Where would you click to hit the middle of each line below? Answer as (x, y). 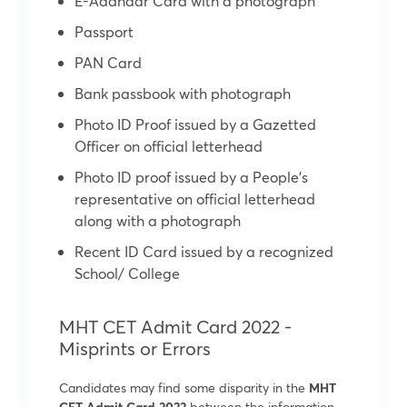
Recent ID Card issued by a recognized (204, 251)
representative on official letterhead (195, 198)
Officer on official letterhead (169, 145)
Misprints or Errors (135, 348)
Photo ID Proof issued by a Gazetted (195, 124)
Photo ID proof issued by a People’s (191, 176)
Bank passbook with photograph (183, 93)
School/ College (127, 273)
